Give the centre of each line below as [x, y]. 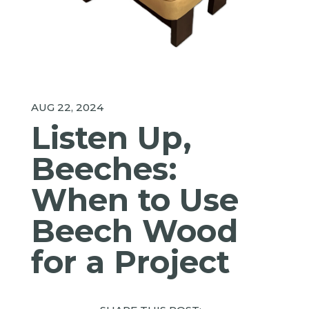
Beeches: [104, 169]
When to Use [134, 200]
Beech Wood [134, 231]
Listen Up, [111, 138]
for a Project [130, 262]
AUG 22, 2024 [67, 108]
